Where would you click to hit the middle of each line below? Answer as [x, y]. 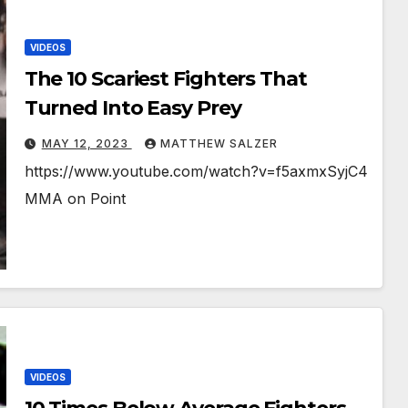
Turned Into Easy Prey [133, 108]
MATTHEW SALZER [219, 144]
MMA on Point [75, 199]
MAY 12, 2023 [87, 144]
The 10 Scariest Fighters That [165, 79]
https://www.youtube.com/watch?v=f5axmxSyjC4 [196, 172]
